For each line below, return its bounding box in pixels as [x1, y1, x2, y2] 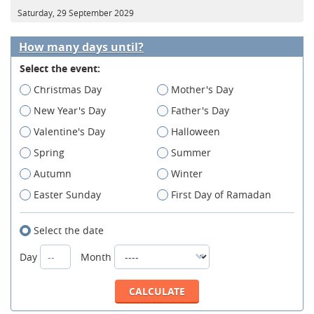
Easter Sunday [34, 187, 101, 201]
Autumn [34, 166, 71, 180]
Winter [171, 166, 203, 180]
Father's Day [171, 103, 229, 117]
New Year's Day [34, 103, 106, 117]
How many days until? [19, 39, 144, 55]
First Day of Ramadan [171, 187, 271, 201]
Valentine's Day [34, 124, 105, 138]
